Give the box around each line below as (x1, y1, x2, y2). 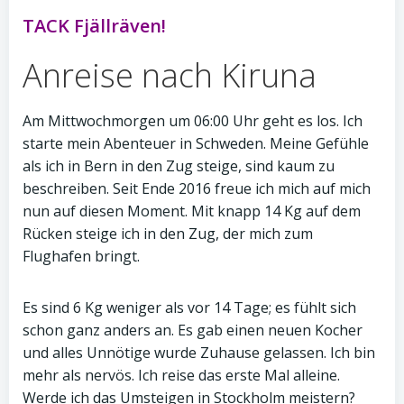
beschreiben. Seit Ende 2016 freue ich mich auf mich (23, 179, 371, 198)
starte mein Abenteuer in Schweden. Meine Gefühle (23, 133, 369, 153)
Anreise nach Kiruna (23, 53, 317, 97)
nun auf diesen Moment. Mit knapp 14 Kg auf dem (23, 201, 361, 221)
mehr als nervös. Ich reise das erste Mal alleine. (23, 365, 340, 385)
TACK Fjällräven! (23, 14, 166, 38)
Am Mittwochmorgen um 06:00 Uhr (23, 111, 259, 131)
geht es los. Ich (262, 111, 363, 131)
